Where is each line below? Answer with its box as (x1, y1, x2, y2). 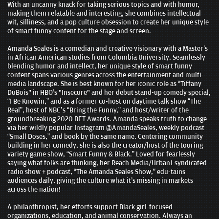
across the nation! (7, 185, 61, 194)
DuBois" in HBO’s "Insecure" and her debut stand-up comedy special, (7, 88, 211, 97)
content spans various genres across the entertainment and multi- (7, 71, 204, 79)
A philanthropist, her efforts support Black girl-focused (7, 203, 173, 211)
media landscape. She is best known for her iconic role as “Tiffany (7, 80, 201, 88)
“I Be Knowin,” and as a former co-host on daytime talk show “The (7, 97, 201, 106)
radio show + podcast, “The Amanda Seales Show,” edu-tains (7, 168, 185, 176)
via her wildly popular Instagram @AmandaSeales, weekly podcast (7, 124, 204, 132)
